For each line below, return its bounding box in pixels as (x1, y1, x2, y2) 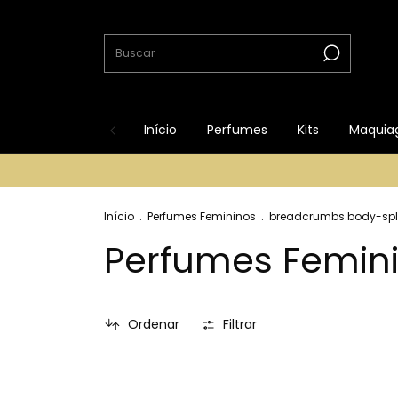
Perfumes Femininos (147, 209, 256, 224)
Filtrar (223, 315, 258, 333)
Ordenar (127, 315, 179, 333)
